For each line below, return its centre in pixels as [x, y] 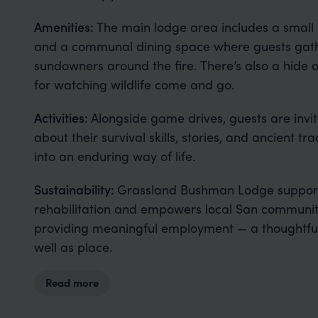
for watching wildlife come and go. [134, 84]
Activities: [62, 117]
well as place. [73, 247]
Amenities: [65, 27]
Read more [72, 283]
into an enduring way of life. [114, 156]
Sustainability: [75, 189]
